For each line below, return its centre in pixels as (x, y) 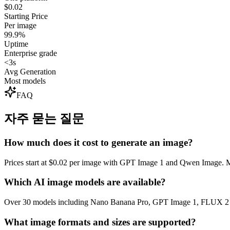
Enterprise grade (31, 53)
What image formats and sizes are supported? (100, 222)
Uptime (16, 44)
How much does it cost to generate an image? (99, 142)
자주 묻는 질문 (44, 118)
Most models (25, 81)
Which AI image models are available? (85, 182)
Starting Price (26, 16)
